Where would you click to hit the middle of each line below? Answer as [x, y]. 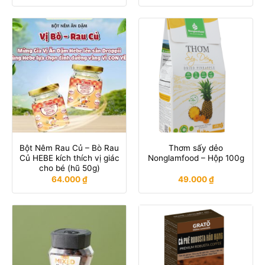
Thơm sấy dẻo [196, 148]
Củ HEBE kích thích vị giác [69, 158]
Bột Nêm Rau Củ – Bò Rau [69, 148]
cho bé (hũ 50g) [69, 168]
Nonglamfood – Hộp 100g [196, 158]
